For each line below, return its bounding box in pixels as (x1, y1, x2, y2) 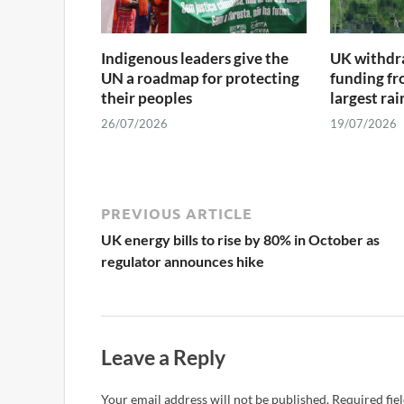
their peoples (101, 87, 192, 107)
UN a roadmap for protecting (101, 68, 299, 87)
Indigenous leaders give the (101, 48, 289, 68)
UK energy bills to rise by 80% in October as (101, 231, 380, 249)
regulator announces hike (101, 252, 264, 271)
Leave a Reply (101, 344, 225, 371)
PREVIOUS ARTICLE (101, 204, 252, 224)
